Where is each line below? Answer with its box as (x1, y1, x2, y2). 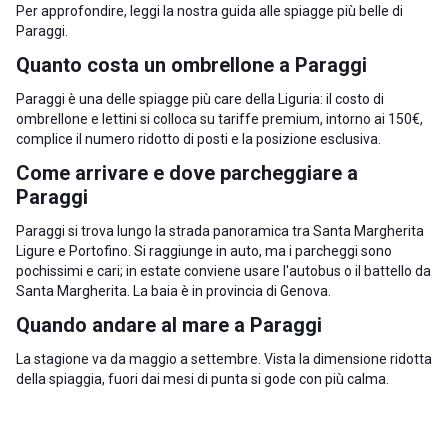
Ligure (16, 243, 55, 259)
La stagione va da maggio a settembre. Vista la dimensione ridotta (16, 351, 432, 367)
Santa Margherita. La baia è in (16, 283, 206, 299)
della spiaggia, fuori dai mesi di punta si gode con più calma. (16, 371, 389, 387)
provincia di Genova (206, 283, 328, 299)
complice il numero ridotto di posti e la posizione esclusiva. (16, 131, 381, 147)
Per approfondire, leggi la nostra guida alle (16, 3, 284, 19)
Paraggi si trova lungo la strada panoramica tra (16, 223, 313, 239)
